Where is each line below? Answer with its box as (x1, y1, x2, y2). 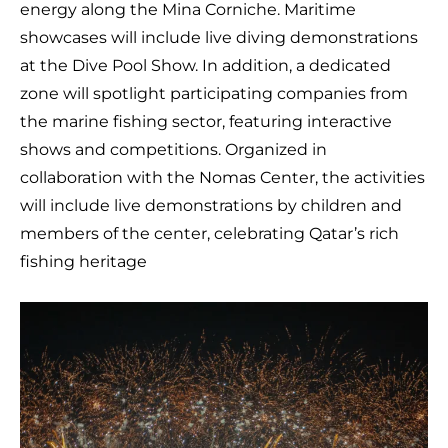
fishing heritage (20, 251, 147, 271)
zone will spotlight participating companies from (20, 83, 408, 103)
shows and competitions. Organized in (20, 139, 327, 159)
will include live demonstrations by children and (20, 195, 402, 215)
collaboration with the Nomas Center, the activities (20, 167, 425, 187)
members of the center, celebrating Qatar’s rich (20, 223, 399, 243)
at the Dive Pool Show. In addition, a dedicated (20, 55, 391, 75)
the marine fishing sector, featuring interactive (20, 111, 392, 131)
